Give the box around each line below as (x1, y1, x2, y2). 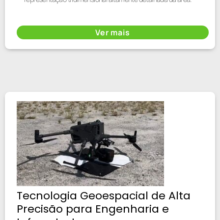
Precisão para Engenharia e (17, 201, 169, 217)
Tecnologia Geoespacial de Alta (17, 188, 191, 203)
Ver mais (95, 27, 130, 38)
